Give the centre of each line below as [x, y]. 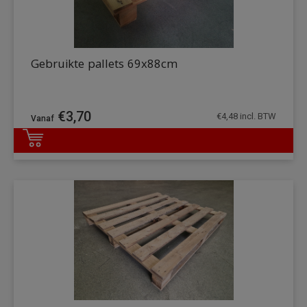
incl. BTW [257, 116]
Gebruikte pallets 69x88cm [104, 66]
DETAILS [253, 150]
